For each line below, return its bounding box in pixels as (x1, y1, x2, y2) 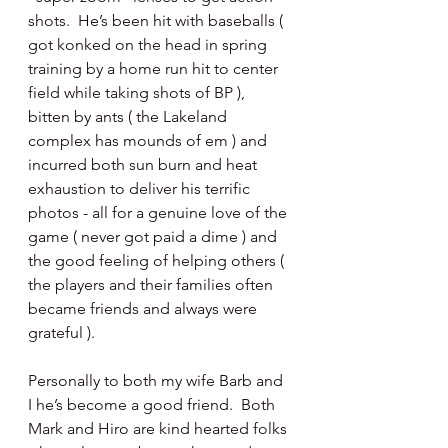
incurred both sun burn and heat (28, 155, 261, 174)
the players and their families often (28, 275, 277, 294)
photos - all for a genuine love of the (28, 203, 291, 222)
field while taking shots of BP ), (28, 83, 249, 102)
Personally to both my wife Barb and (28, 371, 287, 390)
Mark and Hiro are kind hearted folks (28, 419, 291, 438)
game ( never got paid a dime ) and (28, 227, 281, 246)
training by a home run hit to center (28, 59, 282, 78)
